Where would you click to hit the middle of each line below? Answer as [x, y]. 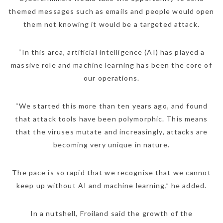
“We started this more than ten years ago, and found [111, 106]
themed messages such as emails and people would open [111, 11]
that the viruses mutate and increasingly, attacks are [111, 132]
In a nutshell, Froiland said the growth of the [111, 214]
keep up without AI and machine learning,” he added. [111, 186]
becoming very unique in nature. [111, 145]
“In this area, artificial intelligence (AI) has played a [111, 52]
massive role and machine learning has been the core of [111, 65]
